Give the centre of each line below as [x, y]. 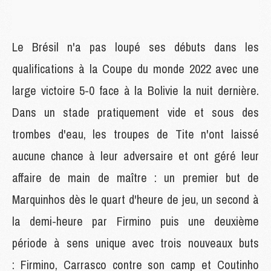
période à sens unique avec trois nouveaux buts [135, 243]
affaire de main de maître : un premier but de [135, 177]
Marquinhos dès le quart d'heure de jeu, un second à [135, 199]
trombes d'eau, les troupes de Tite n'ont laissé [135, 134]
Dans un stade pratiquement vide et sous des [135, 112]
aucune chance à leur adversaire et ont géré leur [135, 155]
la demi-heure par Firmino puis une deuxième [135, 221]
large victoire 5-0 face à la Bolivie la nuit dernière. [135, 90]
